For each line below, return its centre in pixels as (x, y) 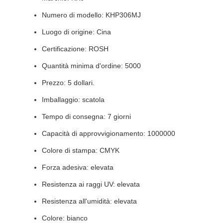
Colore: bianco (65, 218)
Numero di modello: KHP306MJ (91, 15)
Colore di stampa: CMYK (81, 150)
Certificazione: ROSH (75, 49)
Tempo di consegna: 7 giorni (86, 116)
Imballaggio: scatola (73, 100)
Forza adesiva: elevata (78, 167)
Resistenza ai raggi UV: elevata (91, 184)
